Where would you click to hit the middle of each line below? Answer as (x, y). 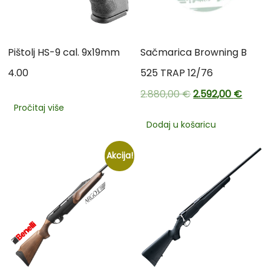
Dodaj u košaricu (181, 124)
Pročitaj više (39, 107)
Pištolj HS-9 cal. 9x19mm (64, 52)
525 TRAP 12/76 (177, 73)
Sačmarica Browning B (194, 52)
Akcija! (119, 155)
